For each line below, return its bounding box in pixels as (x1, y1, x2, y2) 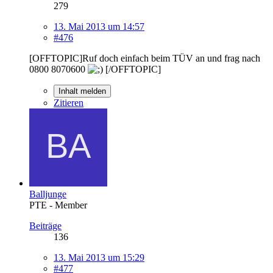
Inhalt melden (58, 86, 106, 96)
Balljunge (29, 188, 66, 199)
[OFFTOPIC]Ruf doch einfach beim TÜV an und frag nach (29, 52, 260, 63)
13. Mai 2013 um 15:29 (54, 252, 144, 263)
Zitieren (54, 97, 83, 108)
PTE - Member (29, 199, 87, 210)
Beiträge (29, 220, 62, 231)
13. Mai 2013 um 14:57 (54, 21, 144, 32)
